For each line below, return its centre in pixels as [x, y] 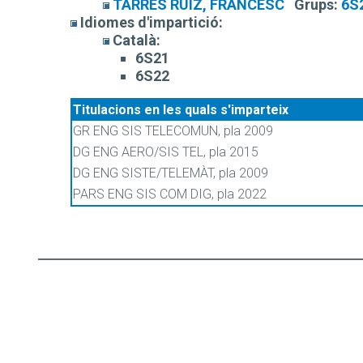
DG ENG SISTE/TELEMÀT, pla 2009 [171, 173]
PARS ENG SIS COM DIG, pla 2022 [170, 194]
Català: [135, 40]
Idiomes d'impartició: [152, 22]
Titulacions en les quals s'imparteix [181, 110]
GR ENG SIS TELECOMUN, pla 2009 [173, 131]
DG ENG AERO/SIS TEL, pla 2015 [166, 152]
